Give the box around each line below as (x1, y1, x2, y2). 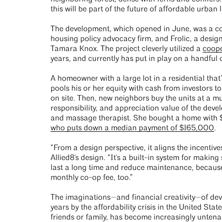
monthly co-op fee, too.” (51, 174, 133, 182)
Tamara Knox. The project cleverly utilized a (51, 45, 203, 53)
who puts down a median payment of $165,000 (51, 124, 214, 132)
